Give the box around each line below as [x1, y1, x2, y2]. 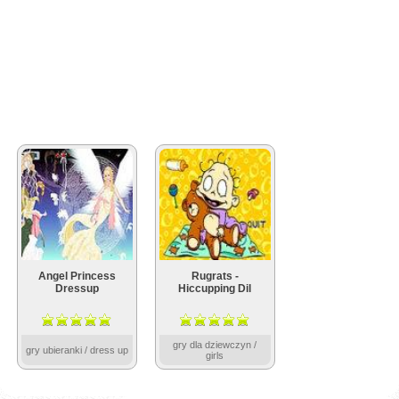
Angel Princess [37, 270, 116, 282]
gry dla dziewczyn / [173, 339, 256, 350]
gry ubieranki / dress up [25, 345, 128, 355]
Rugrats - [191, 270, 239, 282]
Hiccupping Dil [178, 282, 251, 295]
